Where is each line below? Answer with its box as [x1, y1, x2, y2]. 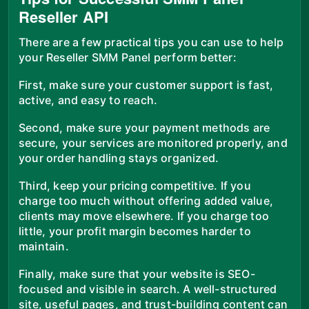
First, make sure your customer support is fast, [19, 77, 274, 92]
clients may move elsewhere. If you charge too [19, 208, 270, 223]
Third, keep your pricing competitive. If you [19, 178, 251, 192]
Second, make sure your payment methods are [19, 120, 270, 134]
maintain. [19, 239, 69, 253]
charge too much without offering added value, [19, 193, 274, 208]
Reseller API [19, 5, 109, 28]
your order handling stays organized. [19, 150, 219, 165]
